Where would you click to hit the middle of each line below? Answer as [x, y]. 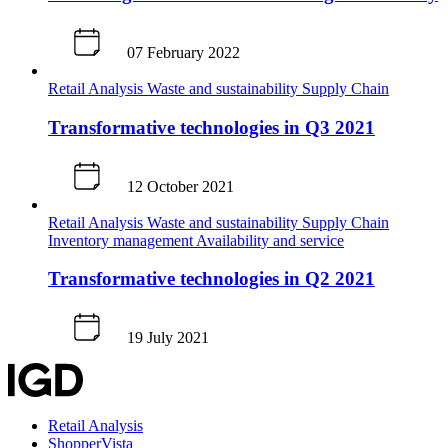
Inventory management [122, 240]
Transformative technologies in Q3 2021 [211, 127]
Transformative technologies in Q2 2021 [211, 279]
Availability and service [270, 240]
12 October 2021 [180, 186]
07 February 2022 [183, 53]
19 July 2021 [168, 337]
